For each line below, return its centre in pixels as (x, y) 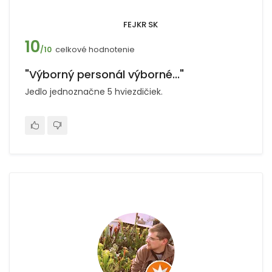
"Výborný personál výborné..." (104, 74)
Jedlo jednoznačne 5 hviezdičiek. (94, 92)
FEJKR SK (141, 25)
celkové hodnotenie (95, 49)
